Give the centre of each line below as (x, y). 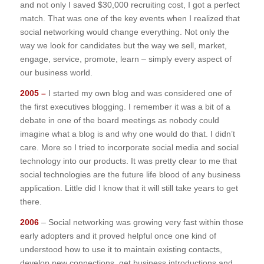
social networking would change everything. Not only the (124, 32)
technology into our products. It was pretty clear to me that (128, 161)
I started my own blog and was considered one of (140, 93)
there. (31, 202)
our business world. (56, 73)
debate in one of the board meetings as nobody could (119, 121)
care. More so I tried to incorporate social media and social (129, 148)
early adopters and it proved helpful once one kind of (118, 236)
